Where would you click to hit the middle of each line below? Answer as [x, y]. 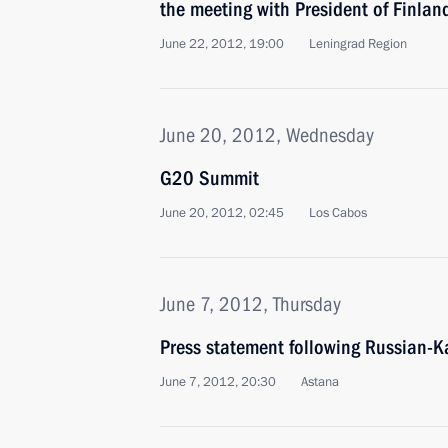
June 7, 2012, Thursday [250, 304]
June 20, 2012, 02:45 [222, 213]
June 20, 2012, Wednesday [267, 135]
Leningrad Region [358, 44]
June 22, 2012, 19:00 [222, 44]
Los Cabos [338, 213]
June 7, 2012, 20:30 [218, 382]
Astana [320, 382]
